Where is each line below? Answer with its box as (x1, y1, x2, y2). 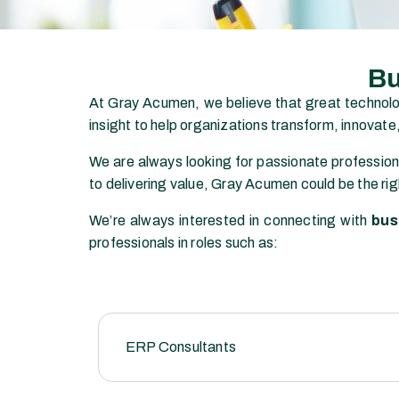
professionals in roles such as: (89, 235, 279, 250)
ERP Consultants (126, 339, 236, 354)
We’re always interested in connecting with (89, 213, 372, 228)
